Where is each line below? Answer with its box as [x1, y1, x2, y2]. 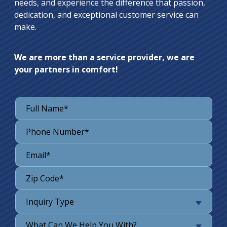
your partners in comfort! [14, 64, 118, 75]
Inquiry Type [25, 196, 74, 208]
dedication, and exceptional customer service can [14, 9, 199, 21]
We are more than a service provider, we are [14, 52, 195, 63]
